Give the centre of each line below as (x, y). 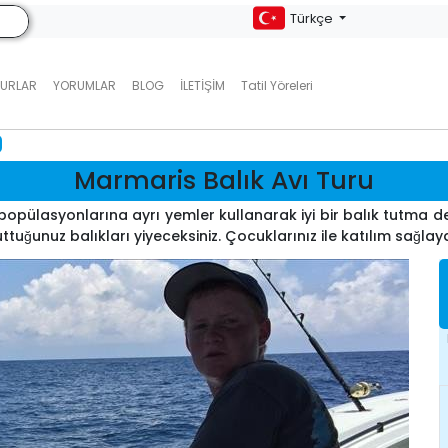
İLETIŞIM (202, 85)
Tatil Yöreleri (276, 85)
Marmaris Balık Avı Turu (223, 180)
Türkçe (312, 18)
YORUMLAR (84, 85)
